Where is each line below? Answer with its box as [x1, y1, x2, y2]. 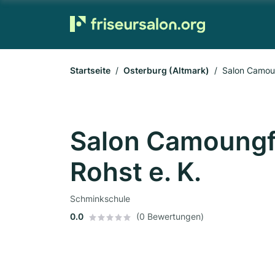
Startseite [70, 65, 110, 76]
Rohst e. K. [70, 156, 201, 187]
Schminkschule [70, 193, 130, 204]
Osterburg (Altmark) [123, 65, 209, 76]
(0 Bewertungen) [136, 211, 204, 222]
